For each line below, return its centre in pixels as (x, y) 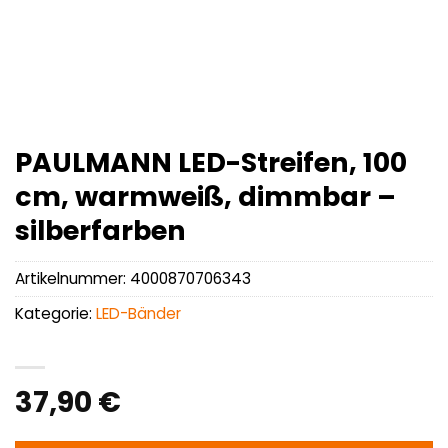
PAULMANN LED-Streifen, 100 (211, 162)
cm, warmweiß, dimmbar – (205, 196)
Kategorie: (55, 314)
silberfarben (100, 230)
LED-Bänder (138, 314)
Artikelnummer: (72, 279)
